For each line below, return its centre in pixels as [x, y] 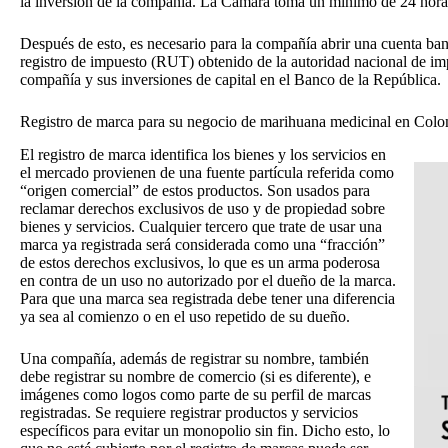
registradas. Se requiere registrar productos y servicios [189, 413]
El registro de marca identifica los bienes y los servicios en [203, 155]
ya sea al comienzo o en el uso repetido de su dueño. [185, 317]
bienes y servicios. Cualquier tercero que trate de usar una [201, 227]
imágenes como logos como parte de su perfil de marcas [195, 395]
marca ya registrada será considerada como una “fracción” [202, 245]
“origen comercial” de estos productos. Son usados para [195, 191]
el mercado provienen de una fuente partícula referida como [207, 173]
